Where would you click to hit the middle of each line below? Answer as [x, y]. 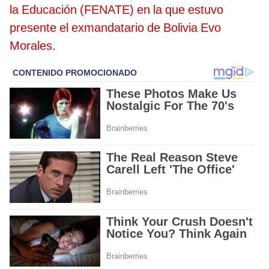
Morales [31, 46]
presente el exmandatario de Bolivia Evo [115, 28]
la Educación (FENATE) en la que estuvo [116, 10]
